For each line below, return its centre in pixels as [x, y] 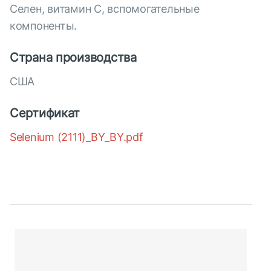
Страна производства [73, 58]
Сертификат [45, 113]
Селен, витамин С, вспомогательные [105, 9]
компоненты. [44, 26]
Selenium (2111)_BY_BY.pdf [77, 137]
